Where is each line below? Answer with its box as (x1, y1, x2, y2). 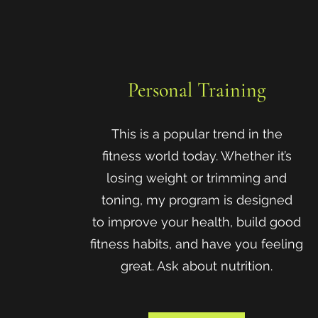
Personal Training (128, 78, 266, 102)
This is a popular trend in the (111, 126, 283, 141)
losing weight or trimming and (106, 170, 287, 185)
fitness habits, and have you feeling (90, 236, 304, 251)
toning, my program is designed (101, 192, 292, 207)
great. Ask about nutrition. (121, 258, 273, 273)
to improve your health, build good (92, 214, 302, 229)
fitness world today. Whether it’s (102, 148, 292, 163)
